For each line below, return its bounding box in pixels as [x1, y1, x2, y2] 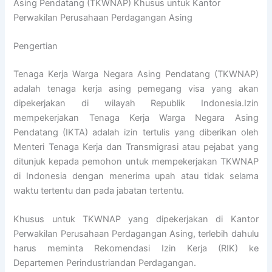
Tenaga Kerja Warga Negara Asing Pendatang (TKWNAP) [13, 69, 259, 80]
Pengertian [13, 41, 58, 52]
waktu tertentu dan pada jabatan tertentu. [13, 185, 185, 197]
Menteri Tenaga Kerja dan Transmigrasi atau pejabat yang [13, 141, 259, 153]
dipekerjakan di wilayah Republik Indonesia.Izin [13, 98, 259, 109]
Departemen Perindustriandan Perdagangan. [13, 257, 197, 269]
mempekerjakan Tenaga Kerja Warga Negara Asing [13, 112, 259, 124]
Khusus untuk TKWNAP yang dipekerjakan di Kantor [13, 214, 259, 225]
